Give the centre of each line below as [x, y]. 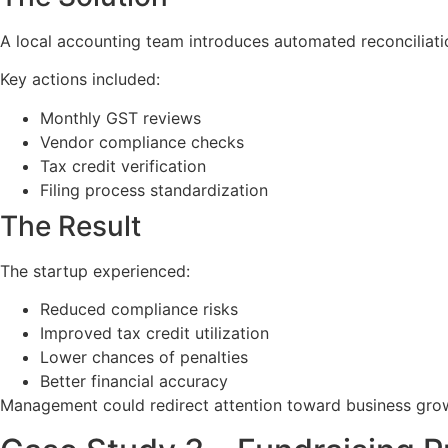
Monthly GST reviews [120, 117]
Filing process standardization [154, 189]
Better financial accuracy [134, 381]
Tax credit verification [123, 165]
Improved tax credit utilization [154, 333]
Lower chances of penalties [144, 357]
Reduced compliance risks [139, 309]
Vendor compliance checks [142, 141]
